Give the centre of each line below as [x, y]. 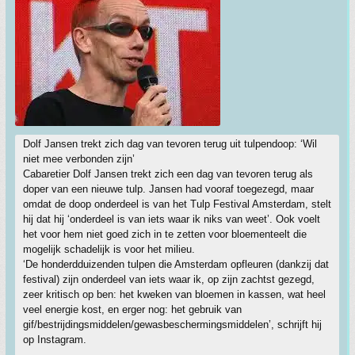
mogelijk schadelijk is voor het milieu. [109, 249]
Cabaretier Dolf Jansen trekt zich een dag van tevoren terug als [168, 174]
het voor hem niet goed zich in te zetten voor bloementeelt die [165, 234]
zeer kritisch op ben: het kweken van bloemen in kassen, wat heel [174, 294]
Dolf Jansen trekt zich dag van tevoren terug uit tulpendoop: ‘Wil [170, 144]
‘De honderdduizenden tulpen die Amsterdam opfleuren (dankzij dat [176, 264]
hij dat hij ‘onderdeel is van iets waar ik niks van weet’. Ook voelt [172, 219]
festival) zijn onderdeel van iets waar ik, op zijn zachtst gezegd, [169, 279]
